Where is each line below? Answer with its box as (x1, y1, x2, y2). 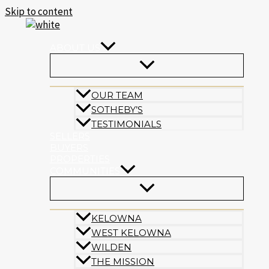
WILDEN (91, 241, 131, 253)
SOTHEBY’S (91, 104, 143, 116)
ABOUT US (50, 41, 100, 53)
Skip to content (5, 5, 73, 18)
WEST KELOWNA (91, 227, 171, 239)
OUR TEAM (91, 89, 143, 101)
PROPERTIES (50, 153, 110, 165)
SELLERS (50, 130, 90, 142)
